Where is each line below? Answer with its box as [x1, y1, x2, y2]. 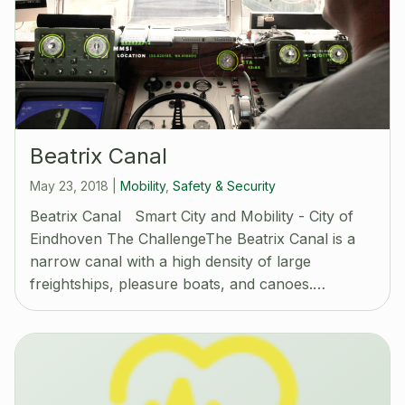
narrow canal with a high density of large [30, 252, 311, 271]
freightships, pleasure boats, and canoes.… [30, 275, 325, 294]
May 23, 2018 [30, 178, 112, 194]
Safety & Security [173, 178, 276, 194]
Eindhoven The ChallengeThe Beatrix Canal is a [30, 230, 355, 249]
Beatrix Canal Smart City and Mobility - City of [30, 207, 353, 226]
